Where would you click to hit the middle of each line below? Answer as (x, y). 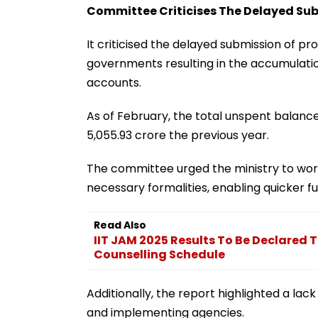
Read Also (120, 225)
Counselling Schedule (159, 254)
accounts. (114, 82)
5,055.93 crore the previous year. (178, 135)
